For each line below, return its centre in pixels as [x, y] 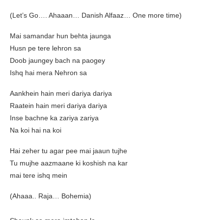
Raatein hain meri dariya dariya [58, 106]
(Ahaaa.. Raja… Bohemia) [51, 196]
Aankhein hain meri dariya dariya [61, 94]
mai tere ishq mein [39, 176]
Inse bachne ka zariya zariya [54, 118]
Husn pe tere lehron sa [45, 48]
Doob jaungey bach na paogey [57, 61]
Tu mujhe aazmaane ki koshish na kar [69, 163]
